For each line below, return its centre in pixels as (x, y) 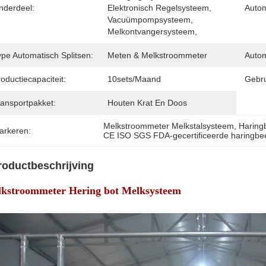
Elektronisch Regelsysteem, (159, 8)
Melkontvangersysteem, (153, 31)
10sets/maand (134, 79)
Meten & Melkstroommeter (157, 55)
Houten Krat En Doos (147, 103)
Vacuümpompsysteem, (150, 20)
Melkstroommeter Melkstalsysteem (169, 126)
